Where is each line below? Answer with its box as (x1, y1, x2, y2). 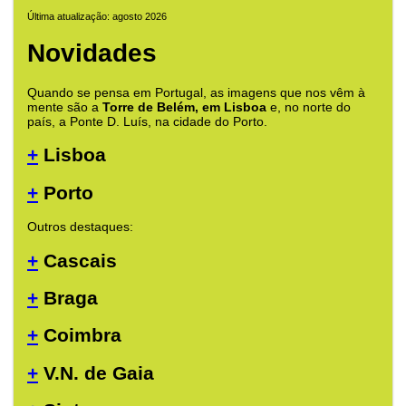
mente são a (27, 99, 102, 114)
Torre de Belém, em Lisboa (102, 99, 266, 114)
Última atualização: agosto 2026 (27, 11, 167, 23)
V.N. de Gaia (38, 362, 154, 383)
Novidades (27, 39, 157, 68)
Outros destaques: (27, 219, 133, 235)
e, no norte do (266, 99, 351, 114)
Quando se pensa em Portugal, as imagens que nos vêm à (27, 84, 365, 100)
